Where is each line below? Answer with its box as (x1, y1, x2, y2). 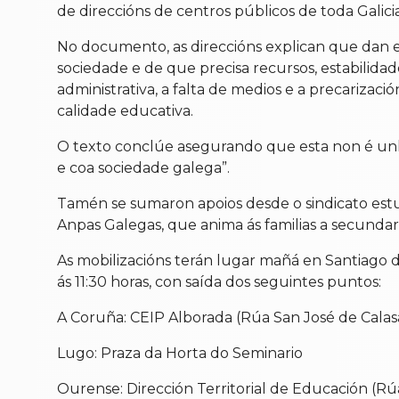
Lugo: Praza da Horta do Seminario (57, 345, 303, 362)
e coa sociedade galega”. (57, 159, 230, 177)
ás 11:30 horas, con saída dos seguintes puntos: (57, 273, 381, 291)
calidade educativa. (57, 102, 193, 120)
